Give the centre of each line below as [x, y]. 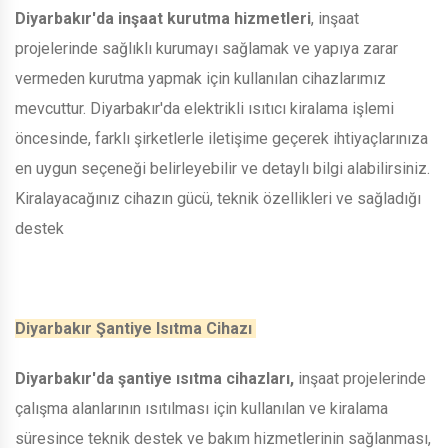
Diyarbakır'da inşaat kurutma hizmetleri [163, 18]
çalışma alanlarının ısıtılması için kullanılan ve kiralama [201, 408]
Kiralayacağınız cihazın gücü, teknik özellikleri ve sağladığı [218, 198]
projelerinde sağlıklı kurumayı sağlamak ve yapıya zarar [206, 48]
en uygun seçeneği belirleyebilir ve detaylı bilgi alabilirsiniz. [222, 168]
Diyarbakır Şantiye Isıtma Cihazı [135, 328]
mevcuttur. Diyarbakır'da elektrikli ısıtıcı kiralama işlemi [204, 108]
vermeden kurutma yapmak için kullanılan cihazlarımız [200, 78]
